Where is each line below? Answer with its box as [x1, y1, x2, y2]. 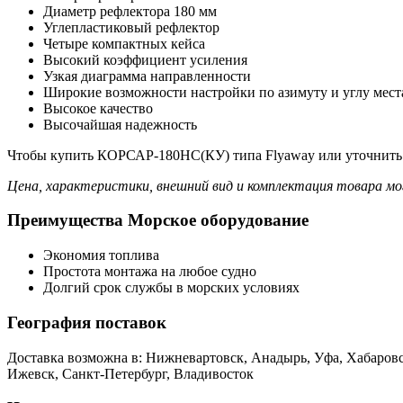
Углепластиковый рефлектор [43, 19, 219, 35]
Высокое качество [43, 100, 153, 116]
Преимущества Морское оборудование [7, 210, 309, 230]
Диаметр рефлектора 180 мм [43, 3, 217, 19]
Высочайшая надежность [43, 116, 197, 132]
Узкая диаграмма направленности [43, 67, 251, 84]
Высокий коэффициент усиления [43, 51, 247, 67]
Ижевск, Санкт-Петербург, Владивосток [7, 365, 254, 381]
